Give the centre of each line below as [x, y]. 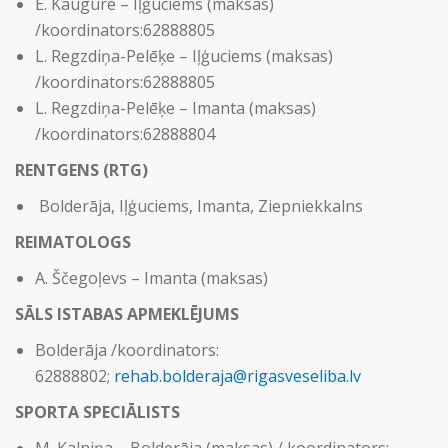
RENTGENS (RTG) [81, 170]
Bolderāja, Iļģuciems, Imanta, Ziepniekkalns [199, 206]
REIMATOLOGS [73, 242]
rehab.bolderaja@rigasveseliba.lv [239, 376]
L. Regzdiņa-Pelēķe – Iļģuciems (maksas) [184, 56]
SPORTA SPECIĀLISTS [97, 412]
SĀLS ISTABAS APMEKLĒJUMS [127, 314]
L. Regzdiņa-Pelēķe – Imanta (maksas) [175, 108]
